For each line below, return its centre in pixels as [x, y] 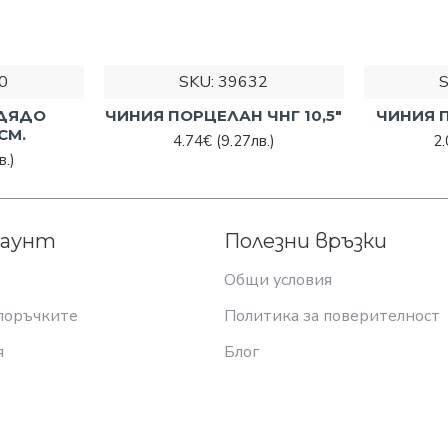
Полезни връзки [305, 241]
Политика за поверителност [332, 316]
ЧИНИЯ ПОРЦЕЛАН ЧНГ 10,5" [224, 115]
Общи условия [278, 280]
